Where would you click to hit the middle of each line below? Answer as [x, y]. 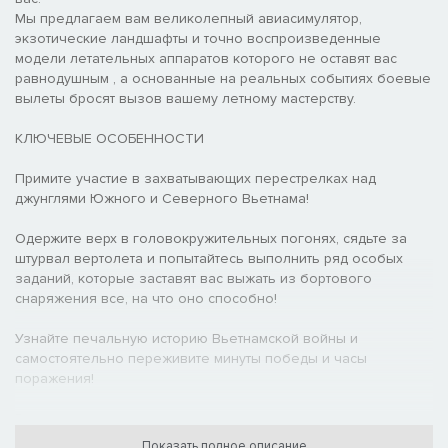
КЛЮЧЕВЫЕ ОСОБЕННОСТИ [109, 138]
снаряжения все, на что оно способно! [146, 298]
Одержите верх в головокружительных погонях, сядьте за [211, 238]
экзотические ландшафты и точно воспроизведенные [198, 38]
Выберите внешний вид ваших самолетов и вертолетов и [208, 418]
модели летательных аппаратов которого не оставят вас [206, 58]
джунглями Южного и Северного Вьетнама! [162, 198]
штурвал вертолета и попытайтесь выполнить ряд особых [209, 258]
